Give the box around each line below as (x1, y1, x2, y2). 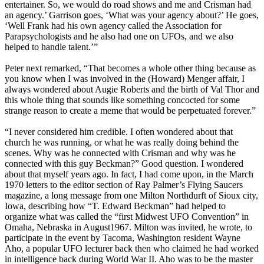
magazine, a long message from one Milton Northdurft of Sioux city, (5, 190, 258, 201)
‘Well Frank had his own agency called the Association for (5, 21, 222, 31)
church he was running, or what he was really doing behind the (5, 137, 239, 148)
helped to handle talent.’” (5, 42, 98, 52)
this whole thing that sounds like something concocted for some (5, 95, 240, 105)
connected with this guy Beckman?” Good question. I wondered (5, 159, 243, 169)
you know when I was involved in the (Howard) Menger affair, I (5, 74, 245, 84)
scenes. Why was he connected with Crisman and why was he (5, 148, 236, 159)
